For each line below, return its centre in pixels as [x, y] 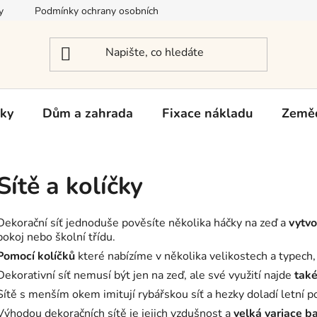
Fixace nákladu [207, 113]
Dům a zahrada [88, 113]
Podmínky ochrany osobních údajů [110, 11]
